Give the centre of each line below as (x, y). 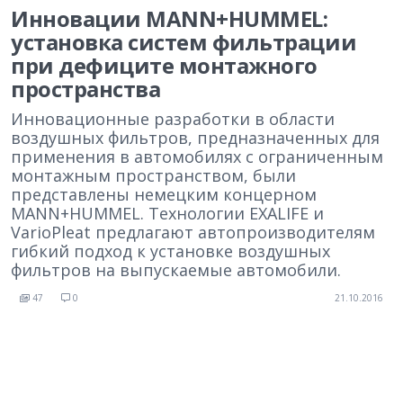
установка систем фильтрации (184, 42)
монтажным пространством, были (153, 175)
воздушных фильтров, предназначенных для (195, 138)
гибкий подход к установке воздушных (170, 251)
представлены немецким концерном (164, 194)
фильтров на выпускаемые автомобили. (176, 270)
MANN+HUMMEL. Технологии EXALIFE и (167, 213)
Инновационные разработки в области (173, 119)
